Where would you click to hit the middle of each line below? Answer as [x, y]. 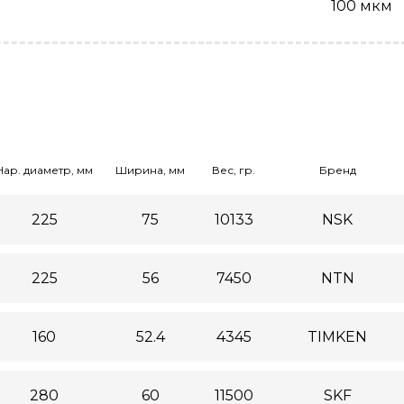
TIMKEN [337, 337]
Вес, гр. [234, 170]
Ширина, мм [150, 170]
